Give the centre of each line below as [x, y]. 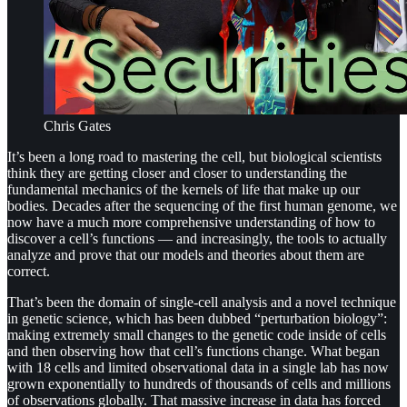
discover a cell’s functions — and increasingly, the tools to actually [197, 238]
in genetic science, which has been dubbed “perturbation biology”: [197, 318]
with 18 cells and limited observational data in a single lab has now [198, 367]
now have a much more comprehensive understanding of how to [191, 222]
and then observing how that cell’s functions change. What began [194, 351]
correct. [29, 271]
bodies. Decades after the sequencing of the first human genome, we [202, 205]
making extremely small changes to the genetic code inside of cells [197, 334]
